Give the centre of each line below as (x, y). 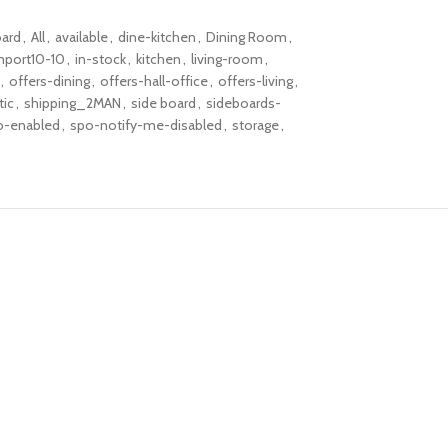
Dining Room (246, 37)
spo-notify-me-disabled (145, 125)
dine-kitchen (156, 37)
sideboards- (243, 103)
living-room (226, 59)
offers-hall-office (153, 81)
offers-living (255, 81)
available (81, 37)
